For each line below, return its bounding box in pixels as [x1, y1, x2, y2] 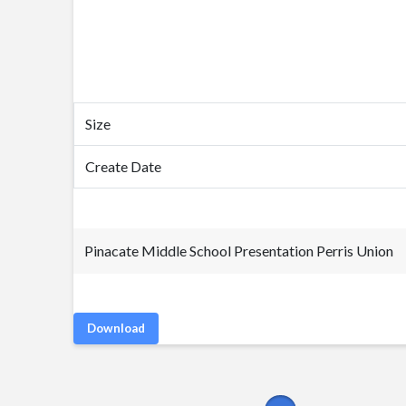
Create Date [84, 158, 161, 175]
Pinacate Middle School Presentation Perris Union [83, 242, 393, 259]
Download [86, 321, 145, 335]
